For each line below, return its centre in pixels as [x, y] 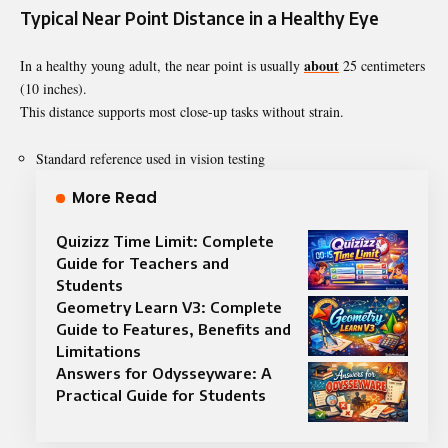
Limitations [98, 350]
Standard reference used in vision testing [150, 158]
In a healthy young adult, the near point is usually [162, 65]
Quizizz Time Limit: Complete [165, 240]
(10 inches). [53, 88]
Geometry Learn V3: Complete [169, 306]
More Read [114, 197]
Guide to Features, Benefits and [173, 328]
